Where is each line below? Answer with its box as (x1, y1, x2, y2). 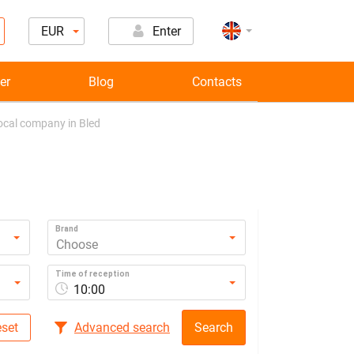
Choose (55, 237, 98, 252)
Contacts (192, 73, 242, 89)
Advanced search (74, 320, 170, 335)
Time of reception (55, 269, 130, 278)
